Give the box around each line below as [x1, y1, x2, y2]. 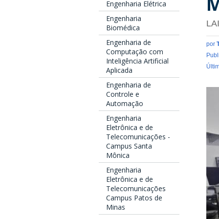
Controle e [106, 89, 139, 99]
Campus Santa [106, 141, 152, 151]
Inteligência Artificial [106, 56, 169, 66]
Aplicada [106, 66, 132, 75]
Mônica [106, 151, 130, 160]
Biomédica [106, 23, 140, 33]
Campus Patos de [106, 193, 162, 203]
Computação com [106, 47, 163, 57]
